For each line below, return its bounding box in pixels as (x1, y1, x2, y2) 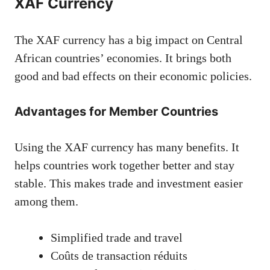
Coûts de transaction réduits (51, 248, 187, 262)
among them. (14, 194, 78, 208)
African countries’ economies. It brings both (14, 51, 231, 64)
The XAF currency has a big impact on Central (14, 33, 243, 46)
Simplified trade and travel (51, 230, 183, 244)
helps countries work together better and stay (14, 158, 234, 172)
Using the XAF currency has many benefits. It (14, 140, 239, 154)
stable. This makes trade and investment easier (14, 176, 243, 190)
